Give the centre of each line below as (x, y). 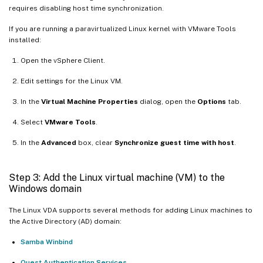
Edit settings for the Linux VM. (72, 81)
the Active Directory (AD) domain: (65, 221)
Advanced (59, 142)
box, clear (95, 142)
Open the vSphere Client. (63, 60)
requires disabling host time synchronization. (86, 8)
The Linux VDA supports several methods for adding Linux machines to (131, 210)
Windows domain (45, 188)
